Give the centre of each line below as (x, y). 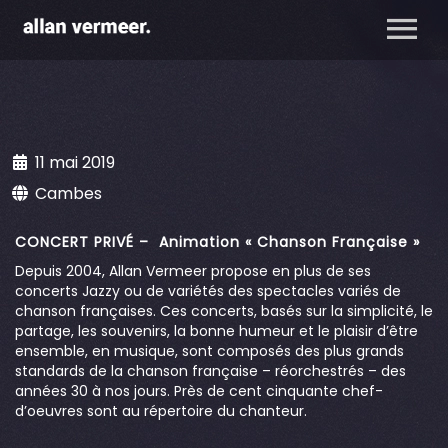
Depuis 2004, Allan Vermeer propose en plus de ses (193, 271)
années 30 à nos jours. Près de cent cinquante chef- (199, 391)
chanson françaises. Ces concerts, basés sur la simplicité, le (224, 311)
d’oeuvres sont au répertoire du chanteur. (161, 411)
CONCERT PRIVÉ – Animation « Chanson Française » (217, 242)
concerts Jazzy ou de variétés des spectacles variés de (208, 291)
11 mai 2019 (75, 162)
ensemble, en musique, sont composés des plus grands (209, 351)
